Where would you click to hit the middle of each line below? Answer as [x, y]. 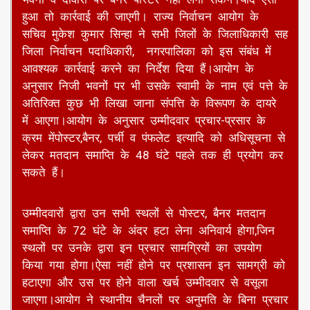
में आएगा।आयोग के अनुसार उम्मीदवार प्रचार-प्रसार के [144, 120]
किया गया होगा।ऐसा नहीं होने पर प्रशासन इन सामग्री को [154, 265]
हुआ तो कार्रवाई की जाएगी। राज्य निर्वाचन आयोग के [140, 16]
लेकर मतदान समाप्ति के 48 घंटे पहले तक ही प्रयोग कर [153, 155]
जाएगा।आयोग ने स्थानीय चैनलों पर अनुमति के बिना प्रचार [155, 299]
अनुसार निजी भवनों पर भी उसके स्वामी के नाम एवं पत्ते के [155, 85]
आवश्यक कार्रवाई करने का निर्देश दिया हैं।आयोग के [138, 68]
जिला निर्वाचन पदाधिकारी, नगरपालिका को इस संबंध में [147, 51]
